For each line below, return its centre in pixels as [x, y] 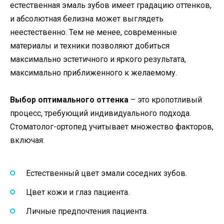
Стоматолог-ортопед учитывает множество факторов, [112, 127]
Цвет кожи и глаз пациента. [78, 192]
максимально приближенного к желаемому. [93, 72]
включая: [27, 140]
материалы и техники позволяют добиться [90, 45]
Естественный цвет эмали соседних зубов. [106, 173]
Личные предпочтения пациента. [87, 211]
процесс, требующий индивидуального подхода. [100, 113]
